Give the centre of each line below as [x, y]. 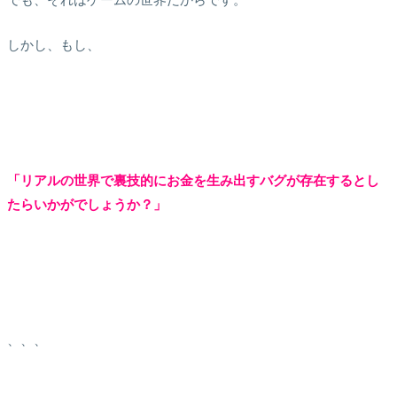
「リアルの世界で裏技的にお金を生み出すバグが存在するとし [193, 180]
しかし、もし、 [53, 44]
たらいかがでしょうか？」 [86, 204]
